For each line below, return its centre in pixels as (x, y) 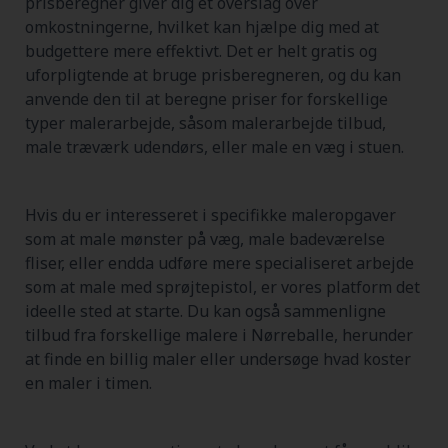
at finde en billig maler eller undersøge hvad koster (218, 359)
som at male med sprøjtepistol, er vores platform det (222, 287)
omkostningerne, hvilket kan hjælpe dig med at (202, 27)
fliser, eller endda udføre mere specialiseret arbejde (219, 263)
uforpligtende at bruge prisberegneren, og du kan (213, 75)
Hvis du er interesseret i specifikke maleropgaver (210, 215)
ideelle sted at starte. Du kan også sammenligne (205, 311)
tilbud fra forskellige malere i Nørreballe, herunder (219, 335)
